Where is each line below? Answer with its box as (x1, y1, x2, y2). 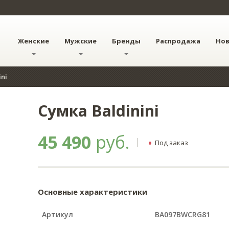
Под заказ (154, 138, 188, 148)
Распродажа (156, 36, 200, 45)
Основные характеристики (37, 187, 147, 197)
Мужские (64, 36, 97, 45)
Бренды (112, 36, 141, 45)
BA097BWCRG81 (154, 210, 210, 220)
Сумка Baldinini (37, 100, 159, 121)
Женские (18, 36, 49, 45)
